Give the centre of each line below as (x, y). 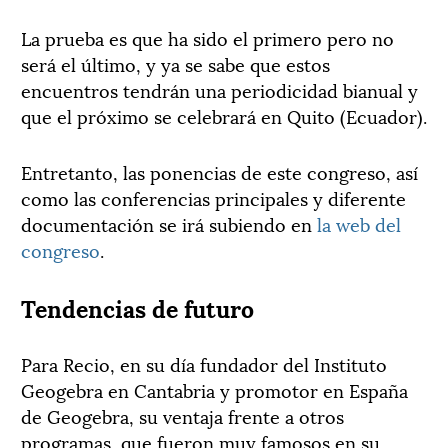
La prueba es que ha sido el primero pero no (207, 37)
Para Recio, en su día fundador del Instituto (204, 363)
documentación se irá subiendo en (169, 223)
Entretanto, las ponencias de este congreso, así (219, 171)
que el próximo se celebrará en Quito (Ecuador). (224, 115)
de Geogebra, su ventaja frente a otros (182, 415)
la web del (359, 223)
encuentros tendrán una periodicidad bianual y (219, 89)
